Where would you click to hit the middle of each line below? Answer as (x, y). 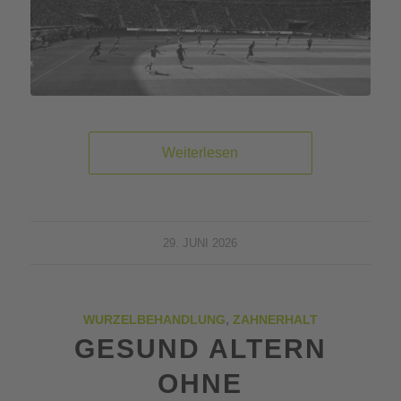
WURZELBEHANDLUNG (154, 319)
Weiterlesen (200, 152)
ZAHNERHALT (275, 319)
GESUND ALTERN (200, 348)
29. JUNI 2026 (200, 243)
